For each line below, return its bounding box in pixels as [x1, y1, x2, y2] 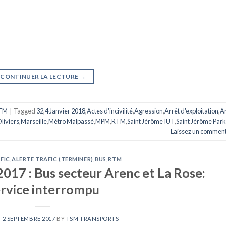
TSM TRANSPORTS [66, 215, 119, 222]
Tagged [14, 107, 36, 116]
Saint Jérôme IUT [127, 117, 175, 126]
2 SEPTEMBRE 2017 [2, 215, 55, 222]
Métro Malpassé [48, 117, 94, 126]
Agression [134, 107, 163, 116]
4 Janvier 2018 [45, 107, 85, 116]
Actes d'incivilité [87, 107, 133, 116]
